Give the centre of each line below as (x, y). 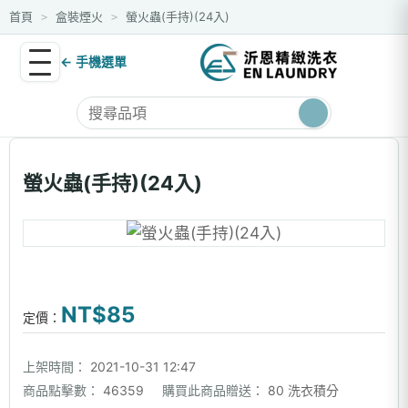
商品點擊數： (61, 390)
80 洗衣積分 (303, 390)
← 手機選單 (94, 61)
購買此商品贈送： (213, 390)
